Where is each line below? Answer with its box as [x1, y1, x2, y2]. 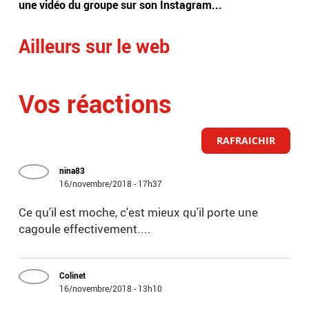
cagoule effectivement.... [19, 221, 152, 237]
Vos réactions [19, 87, 172, 121]
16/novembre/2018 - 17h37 [59, 178, 163, 190]
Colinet [59, 270, 86, 281]
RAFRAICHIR [216, 134, 275, 148]
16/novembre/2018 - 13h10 [59, 283, 163, 295]
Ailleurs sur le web [19, 33, 170, 59]
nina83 [59, 165, 86, 177]
